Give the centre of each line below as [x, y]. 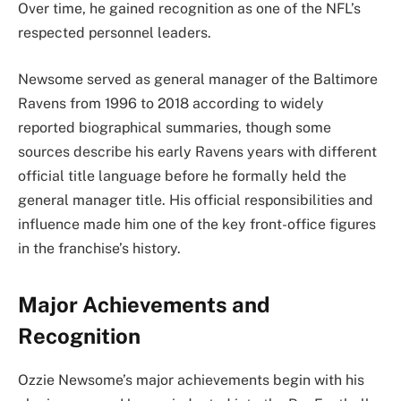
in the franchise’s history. [99, 248]
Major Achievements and [144, 304]
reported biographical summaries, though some [175, 127]
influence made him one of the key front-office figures [197, 224]
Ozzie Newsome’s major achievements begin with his [191, 380]
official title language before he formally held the [182, 175]
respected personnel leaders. [115, 32]
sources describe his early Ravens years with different [197, 151]
